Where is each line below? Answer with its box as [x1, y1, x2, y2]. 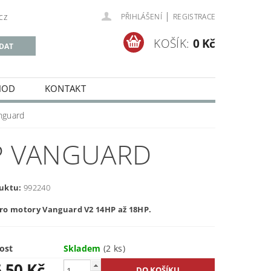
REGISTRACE [172, 11, 216, 22]
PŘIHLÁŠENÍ [120, 11, 162, 22]
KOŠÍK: [154, 35, 190, 51]
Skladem [63, 243, 104, 254]
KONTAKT [44, 82, 86, 94]
